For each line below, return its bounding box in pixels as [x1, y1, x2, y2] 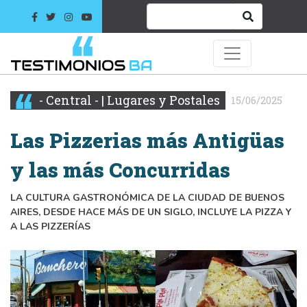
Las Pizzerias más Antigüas [10, 127, 284, 153]
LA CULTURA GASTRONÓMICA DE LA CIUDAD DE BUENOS [10, 191, 284, 204]
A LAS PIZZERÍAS [10, 219, 90, 233]
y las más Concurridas [10, 156, 230, 183]
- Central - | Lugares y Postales [36, 91, 220, 108]
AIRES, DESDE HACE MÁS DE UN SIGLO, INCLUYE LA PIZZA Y [10, 205, 291, 219]
